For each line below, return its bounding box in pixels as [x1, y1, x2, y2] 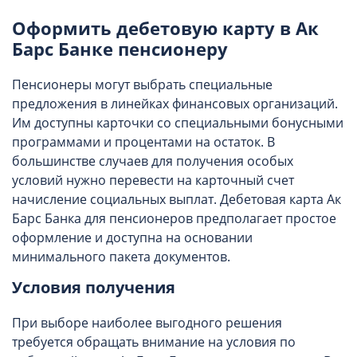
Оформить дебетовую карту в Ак [12, 15, 319, 40]
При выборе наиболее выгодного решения [12, 313, 282, 331]
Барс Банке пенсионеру [12, 36, 228, 61]
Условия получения [12, 276, 175, 298]
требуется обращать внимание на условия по [12, 332, 296, 351]
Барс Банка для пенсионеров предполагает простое [12, 209, 336, 227]
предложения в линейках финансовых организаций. [12, 94, 338, 112]
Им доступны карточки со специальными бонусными [12, 113, 343, 131]
